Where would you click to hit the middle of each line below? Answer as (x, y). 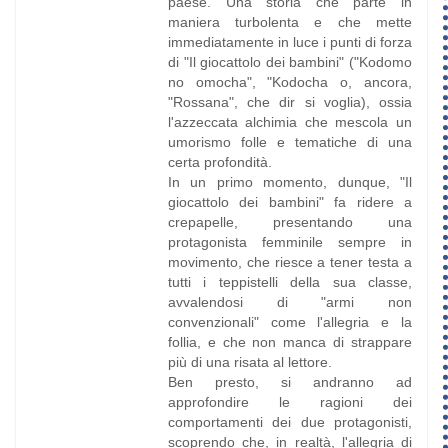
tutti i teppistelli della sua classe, (289, 282)
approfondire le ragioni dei (289, 402)
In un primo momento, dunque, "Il (289, 182)
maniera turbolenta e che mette (289, 22)
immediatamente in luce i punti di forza (289, 42)
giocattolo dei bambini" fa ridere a (289, 202)
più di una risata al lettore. (249, 362)
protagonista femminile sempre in (289, 242)
